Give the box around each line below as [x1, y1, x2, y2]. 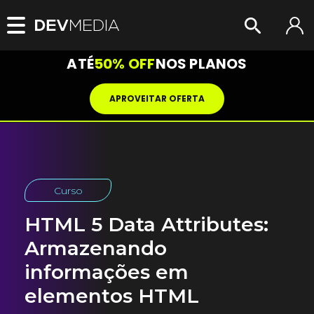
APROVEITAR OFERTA [109, 93, 205, 104]
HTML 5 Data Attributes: [25, 212, 268, 236]
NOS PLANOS [155, 54, 247, 74]
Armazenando [25, 236, 167, 260]
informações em [25, 260, 189, 284]
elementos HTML [25, 284, 199, 308]
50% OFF [94, 54, 156, 74]
